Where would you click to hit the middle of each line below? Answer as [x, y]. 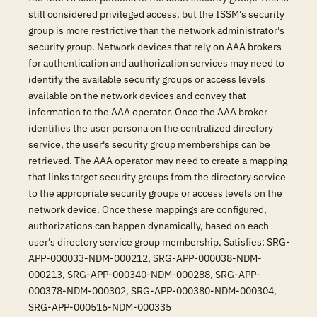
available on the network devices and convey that [137, 96]
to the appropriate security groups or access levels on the [155, 193]
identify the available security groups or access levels [147, 79]
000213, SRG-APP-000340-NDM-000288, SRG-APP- [144, 275]
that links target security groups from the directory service [157, 177]
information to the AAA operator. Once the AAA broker [148, 112]
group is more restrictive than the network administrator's [156, 30]
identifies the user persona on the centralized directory [151, 128]
